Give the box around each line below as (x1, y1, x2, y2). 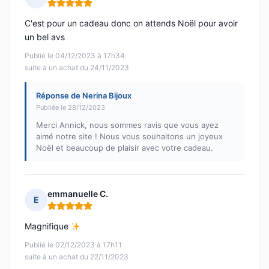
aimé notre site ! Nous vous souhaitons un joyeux (36, 131, 223, 142)
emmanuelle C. (47, 189, 108, 199)
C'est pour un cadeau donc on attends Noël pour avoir (25, 18, 238, 29)
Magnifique (25, 221, 71, 232)
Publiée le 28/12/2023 (36, 103, 105, 112)
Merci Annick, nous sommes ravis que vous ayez (36, 120, 219, 130)
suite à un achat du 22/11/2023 (25, 252, 128, 262)
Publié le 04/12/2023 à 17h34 (25, 51, 125, 61)
